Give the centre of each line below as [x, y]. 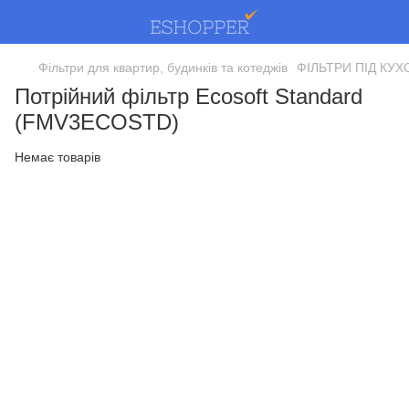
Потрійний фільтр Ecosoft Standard [189, 96]
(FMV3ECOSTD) [97, 122]
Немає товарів [58, 157]
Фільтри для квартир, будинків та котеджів [163, 68]
